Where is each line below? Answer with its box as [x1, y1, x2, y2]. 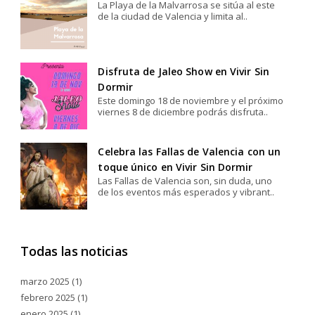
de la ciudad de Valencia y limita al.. [98, 9, 248, 22]
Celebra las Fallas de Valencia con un [98, 144, 281, 158]
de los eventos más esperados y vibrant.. [98, 185, 275, 198]
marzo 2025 [20, 274, 70, 288]
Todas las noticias [20, 242, 129, 259]
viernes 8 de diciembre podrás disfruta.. [98, 105, 269, 118]
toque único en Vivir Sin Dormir [98, 160, 253, 174]
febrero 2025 [20, 290, 76, 304]
